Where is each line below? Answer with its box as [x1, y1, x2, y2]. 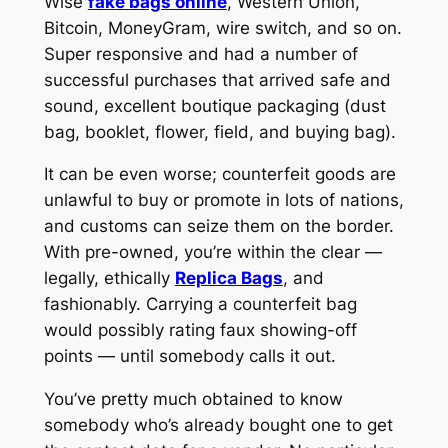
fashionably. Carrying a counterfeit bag [43, 294, 357, 315]
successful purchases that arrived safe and [43, 69, 391, 90]
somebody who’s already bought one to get [43, 415, 393, 436]
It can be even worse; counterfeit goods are [43, 164, 396, 185]
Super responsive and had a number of [43, 43, 358, 64]
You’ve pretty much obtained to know [43, 389, 343, 410]
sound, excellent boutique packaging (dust [43, 95, 386, 116]
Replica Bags [174, 268, 283, 289]
